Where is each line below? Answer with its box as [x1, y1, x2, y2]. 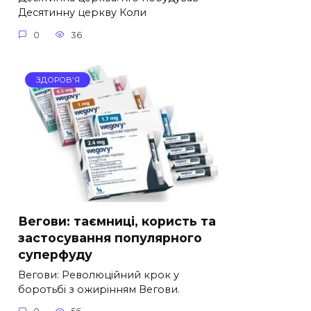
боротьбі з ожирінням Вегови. [18, 283, 180, 296]
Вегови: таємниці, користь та [18, 213, 216, 228]
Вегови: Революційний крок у [18, 268, 179, 281]
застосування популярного [18, 230, 202, 245]
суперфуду [18, 246, 92, 262]
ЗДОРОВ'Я [35, 75, 80, 85]
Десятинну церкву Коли [18, 6, 146, 19]
